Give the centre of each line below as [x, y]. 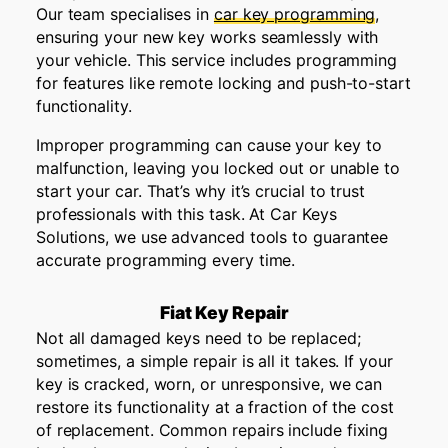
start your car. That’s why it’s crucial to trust [200, 191]
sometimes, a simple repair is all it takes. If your [214, 360]
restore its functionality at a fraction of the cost [214, 406]
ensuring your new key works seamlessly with [207, 37]
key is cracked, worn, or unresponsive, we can [209, 383]
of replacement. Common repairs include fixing [212, 429]
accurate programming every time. [165, 260]
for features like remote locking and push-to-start [223, 83]
